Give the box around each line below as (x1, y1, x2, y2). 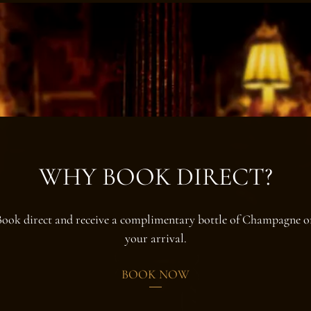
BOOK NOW (121, 266, 190, 282)
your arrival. (124, 230, 187, 246)
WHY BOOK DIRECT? (38, 162, 273, 192)
